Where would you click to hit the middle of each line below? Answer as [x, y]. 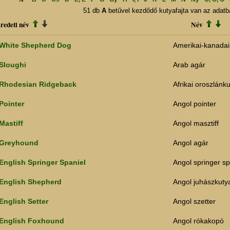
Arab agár [189, 65]
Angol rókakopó [198, 221]
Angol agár [191, 143]
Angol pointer [195, 104]
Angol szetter [194, 202]
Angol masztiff [196, 123]
